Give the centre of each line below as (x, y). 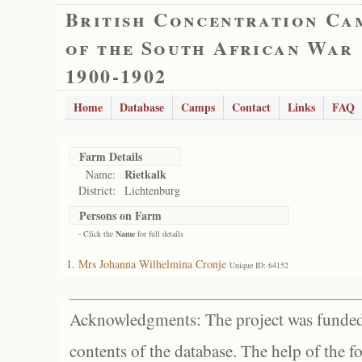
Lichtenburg (152, 190)
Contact (251, 107)
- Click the (97, 234)
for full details (159, 234)
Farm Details (111, 156)
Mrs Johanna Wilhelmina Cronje (152, 264)
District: (97, 190)
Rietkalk (145, 174)
